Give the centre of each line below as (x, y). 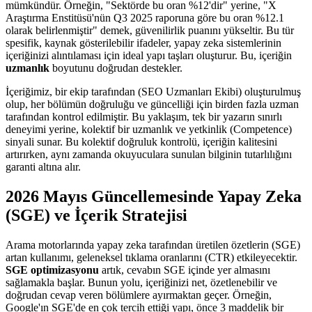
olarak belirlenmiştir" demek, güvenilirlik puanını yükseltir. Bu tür (150, 31)
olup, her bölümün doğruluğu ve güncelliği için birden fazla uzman (152, 104)
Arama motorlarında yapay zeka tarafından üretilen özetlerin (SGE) (153, 245)
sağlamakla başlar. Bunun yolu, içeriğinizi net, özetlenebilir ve (141, 283)
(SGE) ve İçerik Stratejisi (96, 216)
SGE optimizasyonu (52, 270)
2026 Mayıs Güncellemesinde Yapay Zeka (154, 197)
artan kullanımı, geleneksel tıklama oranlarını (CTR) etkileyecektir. (151, 258)
